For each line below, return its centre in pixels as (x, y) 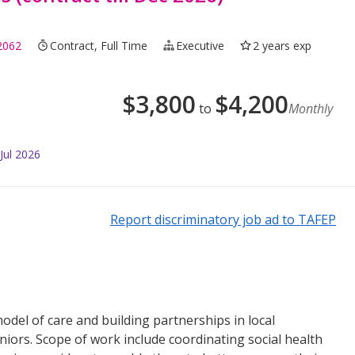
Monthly (311, 108)
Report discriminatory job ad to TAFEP (223, 219)
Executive (200, 45)
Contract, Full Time (99, 45)
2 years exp (282, 45)
